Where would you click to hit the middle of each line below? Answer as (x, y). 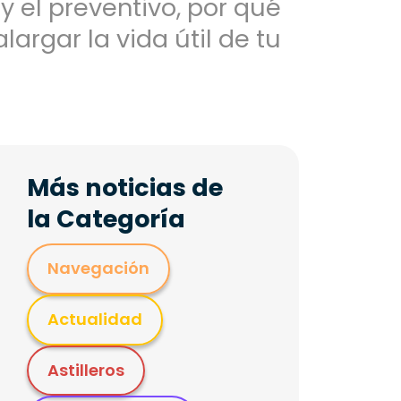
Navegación (98, 269)
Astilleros (85, 370)
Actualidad (94, 320)
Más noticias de (125, 188)
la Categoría (106, 219)
